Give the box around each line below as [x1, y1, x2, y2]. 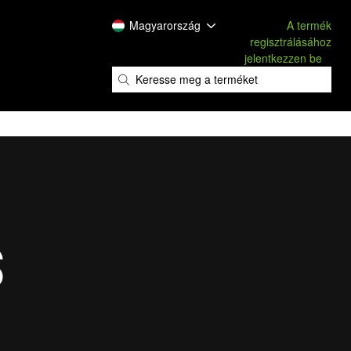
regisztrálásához [250, 34, 331, 49]
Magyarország [129, 17, 201, 33]
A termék [287, 17, 331, 33]
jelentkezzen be [244, 50, 322, 66]
